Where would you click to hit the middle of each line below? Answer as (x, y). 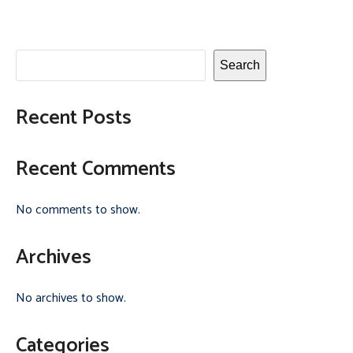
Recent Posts (74, 119)
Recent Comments (96, 170)
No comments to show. (78, 210)
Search (240, 65)
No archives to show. (71, 299)
